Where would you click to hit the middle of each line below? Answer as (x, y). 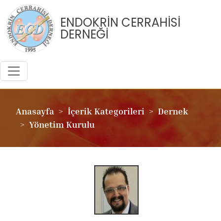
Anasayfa (35, 111)
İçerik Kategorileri (106, 111)
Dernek (173, 111)
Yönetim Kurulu (62, 124)
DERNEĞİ (84, 34)
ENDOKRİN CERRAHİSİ (120, 22)
